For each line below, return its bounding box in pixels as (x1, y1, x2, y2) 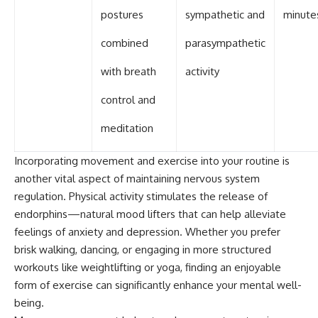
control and (101, 93, 155, 107)
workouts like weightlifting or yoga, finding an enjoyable (14, 261, 281, 275)
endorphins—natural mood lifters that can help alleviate (14, 207, 286, 221)
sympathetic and (185, 8, 265, 22)
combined (101, 36, 148, 50)
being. (14, 296, 44, 310)
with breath (101, 65, 156, 79)
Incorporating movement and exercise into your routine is (14, 154, 290, 168)
